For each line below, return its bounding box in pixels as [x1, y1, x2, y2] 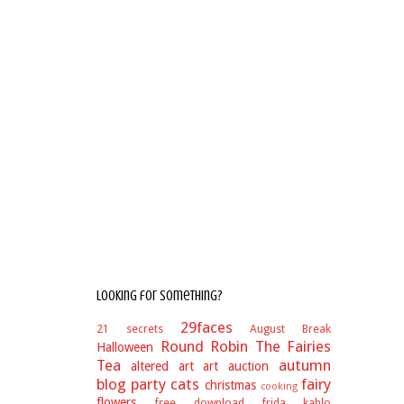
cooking [260, 381, 298, 392]
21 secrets [96, 322, 163, 335]
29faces [179, 318, 233, 336]
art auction [203, 359, 270, 373]
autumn [279, 356, 332, 374]
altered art [130, 359, 194, 373]
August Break [250, 322, 331, 335]
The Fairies [254, 337, 331, 355]
